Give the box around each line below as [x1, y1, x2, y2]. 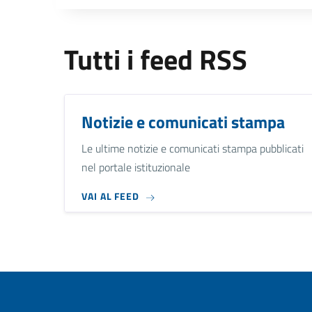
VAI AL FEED [81, 189, 139, 204]
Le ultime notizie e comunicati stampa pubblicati [81, 139, 304, 157]
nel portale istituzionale [81, 158, 190, 175]
